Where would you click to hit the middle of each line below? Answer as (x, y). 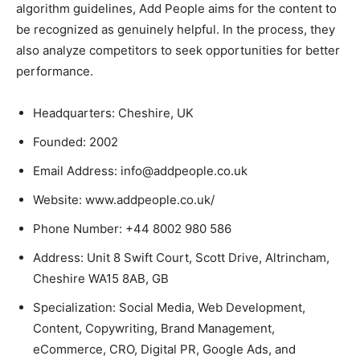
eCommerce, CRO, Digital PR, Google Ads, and (164, 350)
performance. (55, 72)
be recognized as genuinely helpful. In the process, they (176, 30)
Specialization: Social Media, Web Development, (169, 308)
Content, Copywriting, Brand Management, (154, 329)
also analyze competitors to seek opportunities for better (178, 51)
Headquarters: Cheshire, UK (113, 113)
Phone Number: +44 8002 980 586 (132, 229)
